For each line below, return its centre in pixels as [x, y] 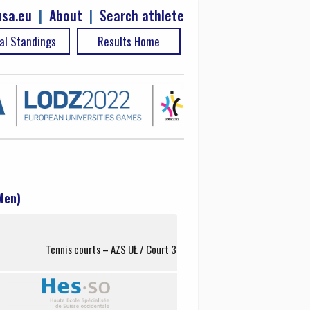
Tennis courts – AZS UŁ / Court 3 [111, 249]
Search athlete [142, 15]
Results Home [129, 41]
